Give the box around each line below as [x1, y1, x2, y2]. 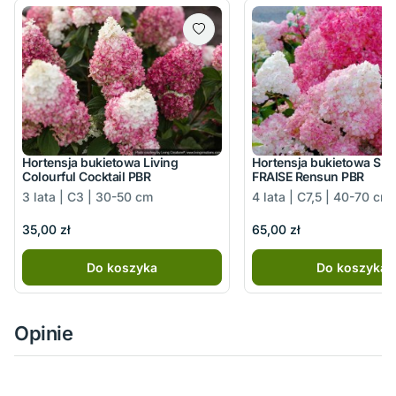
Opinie [14, 321, 73, 345]
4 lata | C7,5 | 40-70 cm [252, 189, 391, 205]
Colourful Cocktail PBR [22, 169, 151, 185]
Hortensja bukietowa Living [22, 155, 179, 171]
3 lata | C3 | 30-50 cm [22, 189, 153, 205]
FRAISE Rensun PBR [252, 169, 364, 185]
